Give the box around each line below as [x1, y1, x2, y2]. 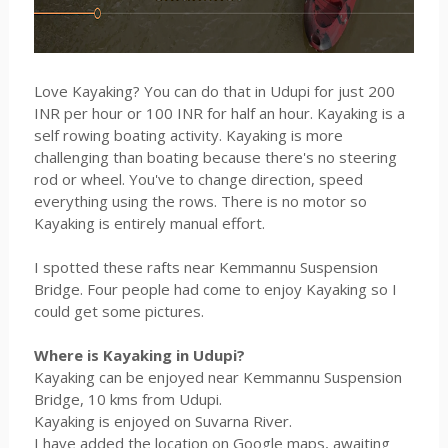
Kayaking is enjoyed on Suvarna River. [33, 411, 292, 432]
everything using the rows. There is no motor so [33, 191, 367, 212]
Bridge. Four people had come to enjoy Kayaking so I [33, 279, 397, 300]
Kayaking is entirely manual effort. [33, 213, 265, 234]
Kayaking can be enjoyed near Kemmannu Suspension [33, 367, 402, 388]
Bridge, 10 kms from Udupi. [33, 389, 222, 410]
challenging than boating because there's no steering [33, 147, 397, 168]
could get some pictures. [33, 301, 208, 322]
